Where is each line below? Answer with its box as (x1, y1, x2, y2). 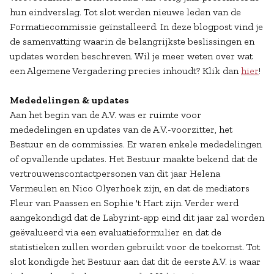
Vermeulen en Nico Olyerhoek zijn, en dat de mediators (10, 182, 250, 194)
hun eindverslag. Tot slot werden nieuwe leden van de (10, 6, 241, 18)
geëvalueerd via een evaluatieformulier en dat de (10, 226, 221, 238)
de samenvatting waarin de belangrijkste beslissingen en (10, 35, 254, 47)
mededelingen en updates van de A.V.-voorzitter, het (10, 124, 232, 135)
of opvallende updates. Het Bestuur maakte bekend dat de (10, 153, 257, 165)
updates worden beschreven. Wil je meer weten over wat (10, 50, 253, 62)
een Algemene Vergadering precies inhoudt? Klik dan (10, 65, 241, 76)
